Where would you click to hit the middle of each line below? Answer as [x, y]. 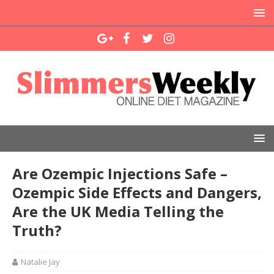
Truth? [37, 230]
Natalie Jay [40, 262]
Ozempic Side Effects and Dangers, [137, 192]
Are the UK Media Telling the [118, 211]
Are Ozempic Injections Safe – [120, 173]
